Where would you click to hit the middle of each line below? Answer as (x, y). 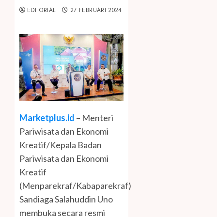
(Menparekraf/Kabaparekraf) (75, 186)
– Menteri (94, 118)
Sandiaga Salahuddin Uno (66, 199)
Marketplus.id (47, 118)
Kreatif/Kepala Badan (61, 145)
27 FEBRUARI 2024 (96, 10)
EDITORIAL (41, 10)
